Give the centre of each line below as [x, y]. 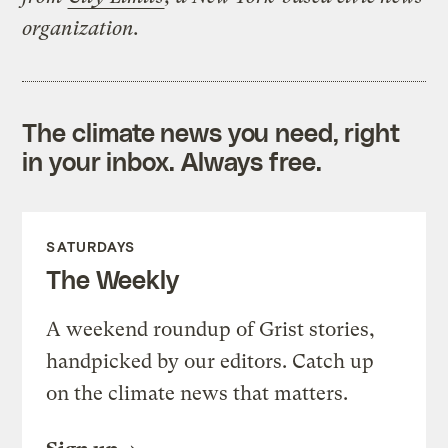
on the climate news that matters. [197, 393]
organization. [81, 28]
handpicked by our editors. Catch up [210, 361]
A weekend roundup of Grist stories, [211, 329]
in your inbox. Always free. [172, 160]
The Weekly [112, 278]
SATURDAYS [91, 246]
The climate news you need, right [211, 131]
